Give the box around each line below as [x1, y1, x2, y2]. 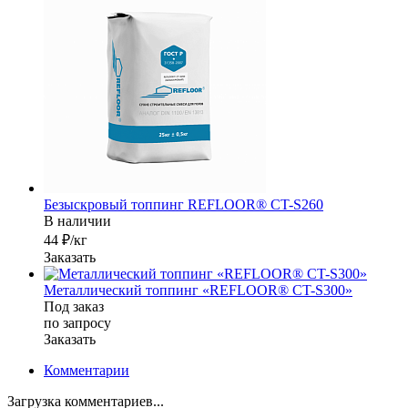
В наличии [44, 212, 111, 229]
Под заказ [44, 298, 104, 314]
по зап [44, 314, 83, 331]
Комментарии [44, 362, 129, 378]
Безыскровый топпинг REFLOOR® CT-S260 [44, 196, 323, 212]
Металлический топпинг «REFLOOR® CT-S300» [44, 281, 352, 298]
